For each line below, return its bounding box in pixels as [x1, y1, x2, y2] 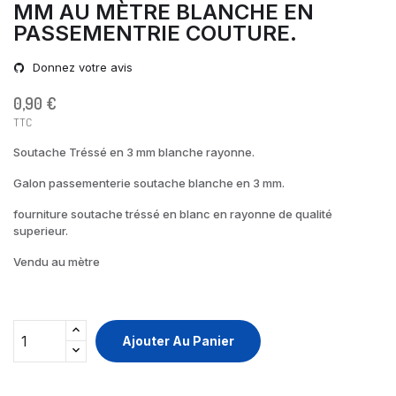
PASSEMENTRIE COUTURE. [13, 19, 297, 46]
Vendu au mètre [13, 254, 100, 269]
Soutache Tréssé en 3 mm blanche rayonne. [13, 144, 255, 159]
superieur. [13, 223, 68, 238]
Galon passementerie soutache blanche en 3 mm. [13, 175, 285, 190]
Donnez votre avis [29, 59, 133, 74]
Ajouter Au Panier [122, 333, 234, 349]
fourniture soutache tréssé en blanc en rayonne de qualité [13, 206, 332, 221]
